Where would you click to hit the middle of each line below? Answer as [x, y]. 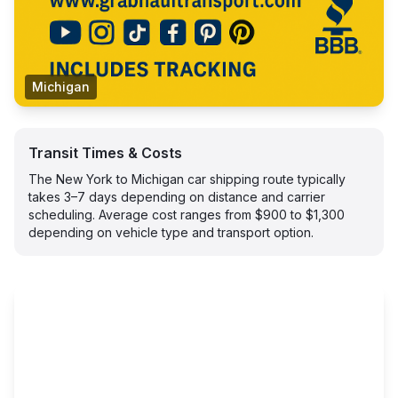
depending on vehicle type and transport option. [171, 232]
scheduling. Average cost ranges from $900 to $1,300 [187, 215]
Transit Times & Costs [105, 153]
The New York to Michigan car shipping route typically [187, 179]
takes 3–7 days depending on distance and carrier [177, 197]
